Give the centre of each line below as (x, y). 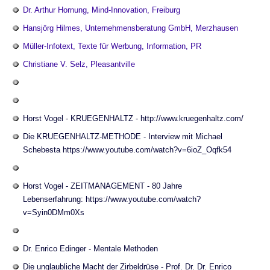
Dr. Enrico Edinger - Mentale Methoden (90, 249)
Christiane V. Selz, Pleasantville (79, 64)
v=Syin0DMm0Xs (54, 212)
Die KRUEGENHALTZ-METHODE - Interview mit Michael (123, 137)
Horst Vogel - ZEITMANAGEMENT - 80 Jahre (102, 186)
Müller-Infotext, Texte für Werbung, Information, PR (112, 46)
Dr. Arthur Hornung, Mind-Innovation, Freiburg (102, 10)
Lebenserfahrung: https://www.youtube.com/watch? (112, 199)
